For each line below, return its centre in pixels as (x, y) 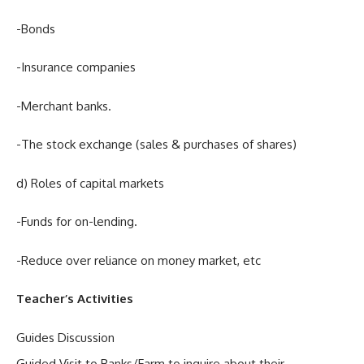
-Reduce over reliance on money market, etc (147, 260)
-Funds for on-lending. (77, 221)
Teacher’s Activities (86, 299)
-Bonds (36, 28)
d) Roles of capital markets (90, 183)
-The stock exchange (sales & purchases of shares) (156, 144)
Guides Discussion (65, 337)
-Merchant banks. (64, 106)
